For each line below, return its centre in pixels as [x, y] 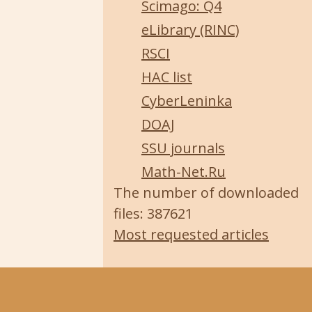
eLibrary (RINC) [190, 30]
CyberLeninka [187, 101]
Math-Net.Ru [184, 172]
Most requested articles [191, 234]
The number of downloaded [206, 193]
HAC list [167, 77]
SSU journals [183, 148]
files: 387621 [153, 213]
